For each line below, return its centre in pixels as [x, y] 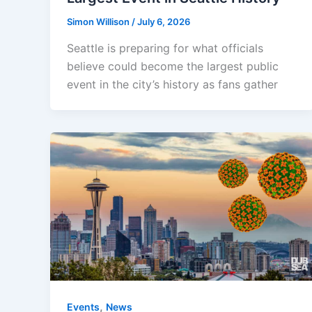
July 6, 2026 [164, 22]
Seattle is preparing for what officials [165, 48]
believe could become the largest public [173, 66]
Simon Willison [99, 22]
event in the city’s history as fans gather [172, 84]
